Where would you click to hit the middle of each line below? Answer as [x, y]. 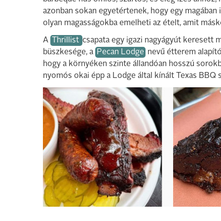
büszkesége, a [69, 52]
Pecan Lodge [120, 52]
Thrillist [66, 40]
